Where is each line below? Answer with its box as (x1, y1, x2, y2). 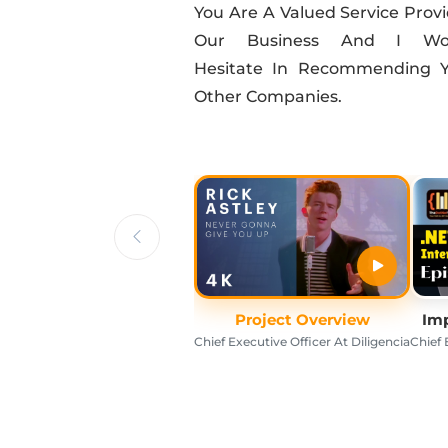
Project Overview (234, 310, 370, 330)
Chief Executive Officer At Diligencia (194, 334, 410, 350)
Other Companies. (194, 87, 342, 107)
